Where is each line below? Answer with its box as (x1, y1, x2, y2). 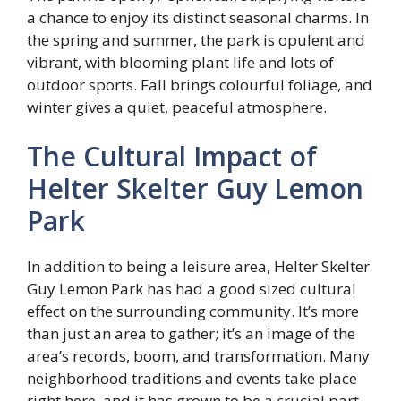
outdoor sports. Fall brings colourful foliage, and (27, 73, 372, 95)
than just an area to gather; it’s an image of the (27, 323, 355, 345)
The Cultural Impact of (27, 138, 317, 175)
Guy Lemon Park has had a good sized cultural (27, 278, 356, 300)
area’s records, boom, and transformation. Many (27, 346, 370, 367)
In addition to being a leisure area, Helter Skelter (27, 256, 370, 277)
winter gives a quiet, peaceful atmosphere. (27, 96, 327, 117)
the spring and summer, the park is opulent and (27, 29, 365, 50)
